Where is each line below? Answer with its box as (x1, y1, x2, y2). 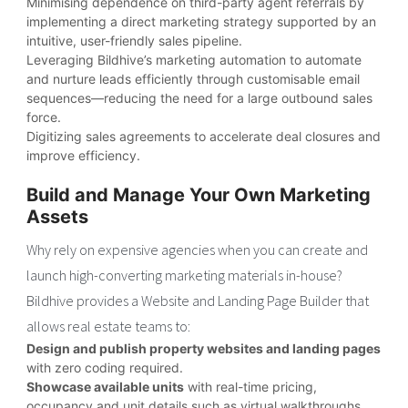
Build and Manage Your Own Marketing (26, 184, 372, 207)
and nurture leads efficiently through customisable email (26, 71, 361, 87)
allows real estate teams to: (26, 317, 191, 336)
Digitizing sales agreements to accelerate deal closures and (26, 128, 382, 145)
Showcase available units (26, 379, 185, 395)
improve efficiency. (26, 148, 141, 164)
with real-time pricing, (184, 379, 318, 395)
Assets (26, 206, 89, 229)
